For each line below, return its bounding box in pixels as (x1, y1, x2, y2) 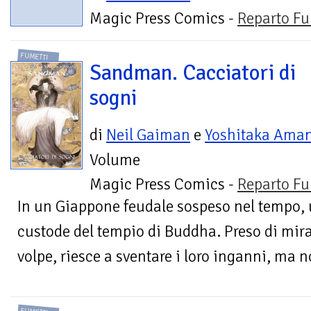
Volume (90, 149, 140, 170)
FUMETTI (20, 50, 49, 62)
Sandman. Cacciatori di (90, 59, 296, 86)
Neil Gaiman (106, 124, 190, 145)
